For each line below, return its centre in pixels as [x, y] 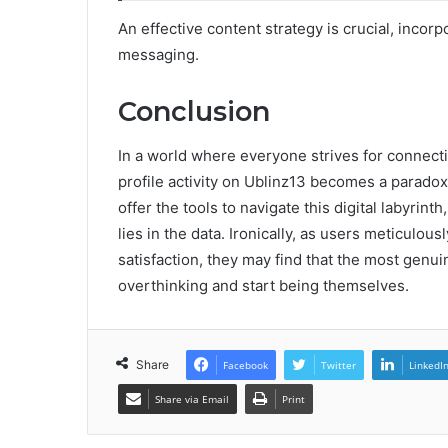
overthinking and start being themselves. [263, 286]
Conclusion [194, 111]
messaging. [158, 54]
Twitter [338, 365]
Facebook [245, 365]
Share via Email [192, 399]
